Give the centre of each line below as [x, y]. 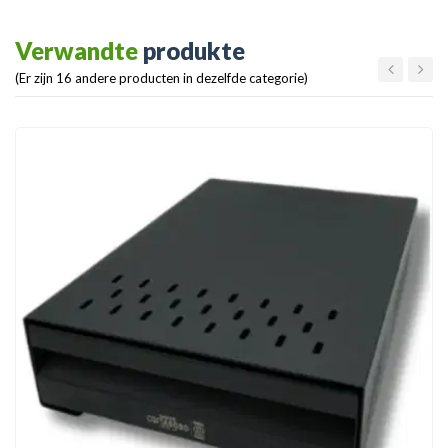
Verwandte [79, 50]
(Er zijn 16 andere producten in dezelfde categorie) [161, 77]
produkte [194, 50]
